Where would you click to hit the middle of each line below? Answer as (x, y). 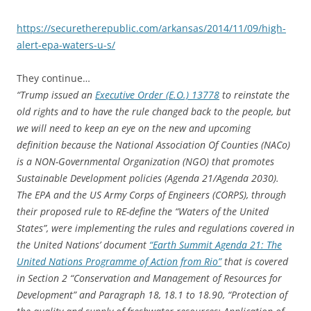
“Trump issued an (56, 95)
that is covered (255, 262)
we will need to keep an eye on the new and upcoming (134, 128)
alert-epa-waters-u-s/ (66, 45)
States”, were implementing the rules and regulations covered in (155, 228)
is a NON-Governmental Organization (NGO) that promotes (145, 162)
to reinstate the (254, 95)
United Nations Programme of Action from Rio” (119, 262)
